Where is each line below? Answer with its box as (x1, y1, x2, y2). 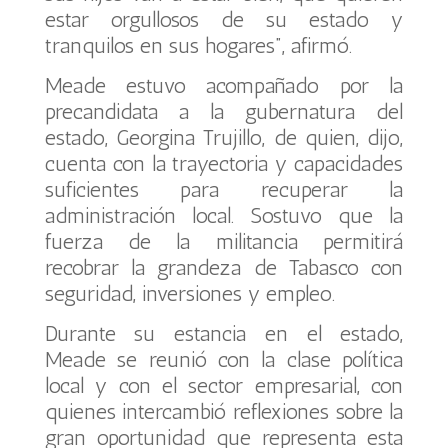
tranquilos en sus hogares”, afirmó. (44, 33, 352, 58)
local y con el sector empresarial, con (44, 373, 404, 398)
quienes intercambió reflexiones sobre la (44, 399, 404, 424)
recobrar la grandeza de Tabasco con (44, 255, 404, 280)
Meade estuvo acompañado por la (44, 73, 404, 98)
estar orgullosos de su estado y (44, 7, 404, 32)
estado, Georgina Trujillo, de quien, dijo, (44, 125, 404, 150)
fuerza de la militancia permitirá (44, 229, 404, 254)
